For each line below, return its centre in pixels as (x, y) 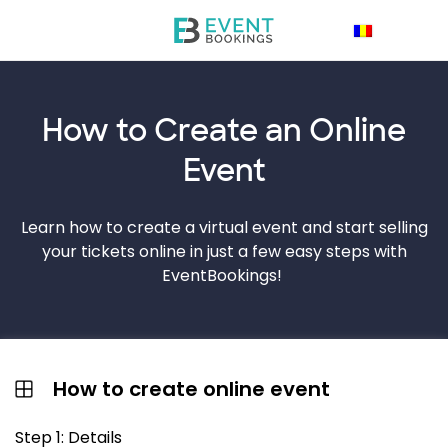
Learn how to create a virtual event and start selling (224, 227)
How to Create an (175, 130)
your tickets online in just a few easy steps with (224, 251)
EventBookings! (224, 275)
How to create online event (191, 389)
